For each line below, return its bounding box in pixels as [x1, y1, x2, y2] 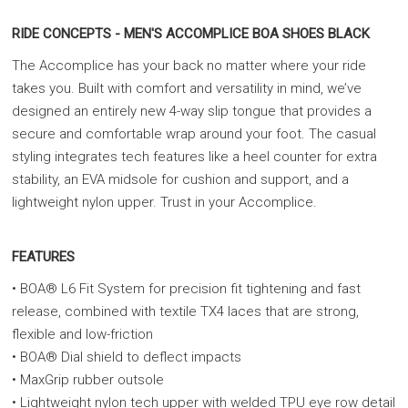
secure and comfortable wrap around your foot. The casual [12, 126, 376, 142]
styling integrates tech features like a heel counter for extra [12, 148, 377, 165]
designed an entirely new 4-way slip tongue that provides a [12, 103, 372, 119]
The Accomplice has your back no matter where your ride [12, 57, 366, 74]
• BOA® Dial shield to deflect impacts [12, 349, 241, 365]
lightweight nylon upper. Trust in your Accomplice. [12, 194, 317, 210]
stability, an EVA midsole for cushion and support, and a [12, 171, 349, 188]
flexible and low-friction [12, 326, 153, 342]
